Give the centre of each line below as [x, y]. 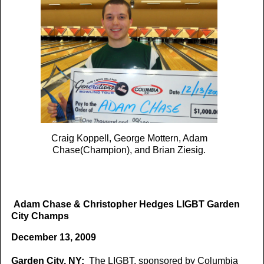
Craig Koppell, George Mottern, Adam [129, 138]
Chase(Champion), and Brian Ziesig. [129, 150]
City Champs [40, 216]
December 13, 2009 [54, 237]
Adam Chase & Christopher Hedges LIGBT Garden [127, 204]
